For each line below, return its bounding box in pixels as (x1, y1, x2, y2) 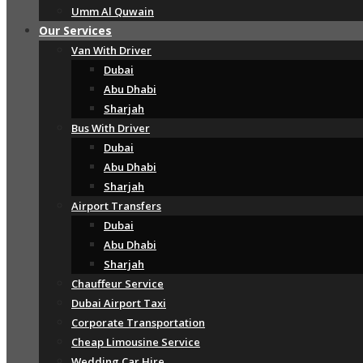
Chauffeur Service (71, 276, 164, 291)
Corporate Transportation (71, 315, 205, 330)
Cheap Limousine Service (71, 335, 200, 349)
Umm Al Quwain (71, 4, 154, 19)
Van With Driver (71, 43, 152, 58)
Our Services (39, 23, 112, 38)
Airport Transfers (71, 199, 161, 213)
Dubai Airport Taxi (71, 296, 166, 310)
